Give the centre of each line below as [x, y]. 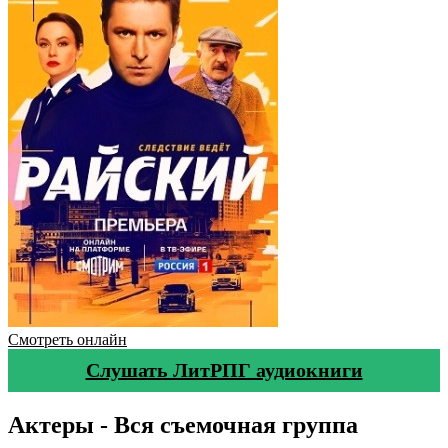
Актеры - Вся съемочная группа [183, 424]
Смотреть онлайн [67, 339]
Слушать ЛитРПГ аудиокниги [224, 370]
